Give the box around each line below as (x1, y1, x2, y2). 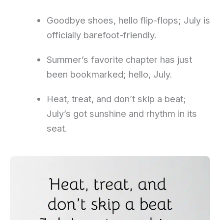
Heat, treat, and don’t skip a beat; (46, 93, 186, 104)
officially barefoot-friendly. (46, 29, 157, 40)
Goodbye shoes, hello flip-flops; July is (46, 14, 210, 26)
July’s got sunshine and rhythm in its (46, 108, 197, 119)
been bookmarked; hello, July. (46, 68, 172, 80)
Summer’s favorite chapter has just (46, 54, 192, 65)
